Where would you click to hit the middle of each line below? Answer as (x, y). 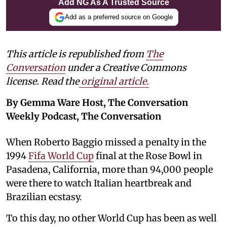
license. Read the (43, 81)
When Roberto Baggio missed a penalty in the (106, 142)
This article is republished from (76, 54)
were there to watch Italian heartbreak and (99, 183)
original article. (115, 81)
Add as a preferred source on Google (119, 17)
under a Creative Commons (126, 67)
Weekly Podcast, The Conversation (84, 116)
